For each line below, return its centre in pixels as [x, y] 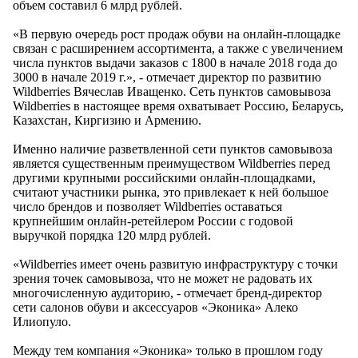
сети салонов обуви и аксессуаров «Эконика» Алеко [155, 308]
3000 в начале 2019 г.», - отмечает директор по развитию [167, 78]
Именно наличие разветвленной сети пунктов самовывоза [173, 149]
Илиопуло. [42, 322]
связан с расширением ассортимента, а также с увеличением [178, 49]
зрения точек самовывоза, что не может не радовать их [163, 279]
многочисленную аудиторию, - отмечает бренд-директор [167, 293]
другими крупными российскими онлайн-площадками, [164, 178]
